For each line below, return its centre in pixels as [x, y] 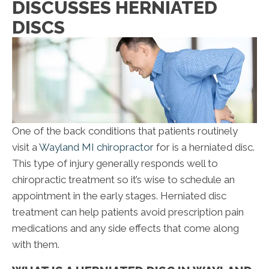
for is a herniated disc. [204, 147]
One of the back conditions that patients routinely [125, 131]
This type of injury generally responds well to [115, 164]
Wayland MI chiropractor [96, 147]
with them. [36, 245]
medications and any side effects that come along [125, 228]
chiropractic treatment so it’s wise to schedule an [123, 180]
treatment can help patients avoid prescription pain [128, 212]
